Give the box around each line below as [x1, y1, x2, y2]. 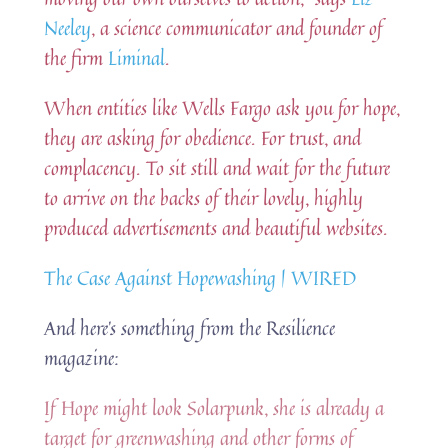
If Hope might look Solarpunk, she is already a [44, 393, 385, 423]
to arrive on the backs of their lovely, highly [44, 183, 364, 213]
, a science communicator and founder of [91, 13, 384, 43]
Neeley [44, 13, 92, 43]
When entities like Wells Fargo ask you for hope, [44, 93, 401, 123]
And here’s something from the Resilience [44, 313, 336, 343]
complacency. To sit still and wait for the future [44, 153, 391, 183]
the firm [44, 43, 109, 73]
